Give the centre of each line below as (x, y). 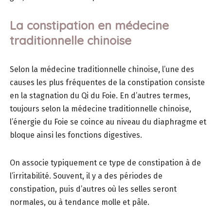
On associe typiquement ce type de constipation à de (105, 163)
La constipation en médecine (89, 26)
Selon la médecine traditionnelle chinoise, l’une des (102, 70)
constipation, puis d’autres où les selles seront (93, 189)
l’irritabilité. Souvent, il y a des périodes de (86, 176)
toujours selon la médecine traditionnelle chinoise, (100, 109)
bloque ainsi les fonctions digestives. (76, 135)
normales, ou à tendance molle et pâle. (80, 202)
